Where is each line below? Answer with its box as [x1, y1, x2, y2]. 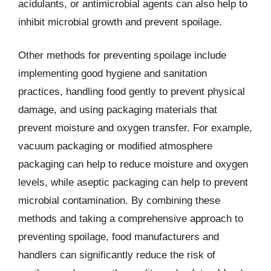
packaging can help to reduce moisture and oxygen [18, 158, 248, 170]
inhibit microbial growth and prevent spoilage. [18, 16, 222, 28]
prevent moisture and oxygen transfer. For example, [18, 122, 252, 134]
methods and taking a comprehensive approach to [18, 213, 243, 224]
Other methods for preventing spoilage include [18, 50, 226, 61]
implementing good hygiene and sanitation [18, 68, 207, 79]
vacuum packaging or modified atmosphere [18, 140, 212, 152]
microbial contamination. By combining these [18, 195, 220, 206]
